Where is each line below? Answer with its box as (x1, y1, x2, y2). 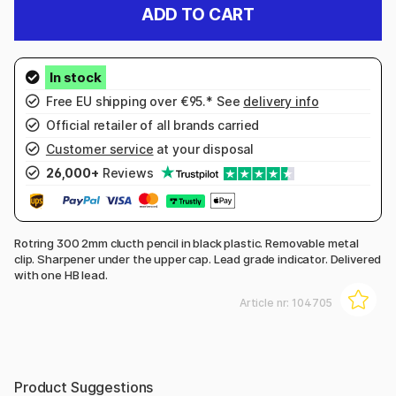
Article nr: (239, 296, 293, 310)
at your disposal (153, 141, 255, 156)
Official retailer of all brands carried (42, 117, 260, 133)
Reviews (98, 164, 157, 180)
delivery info (243, 93, 319, 109)
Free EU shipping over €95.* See (42, 93, 244, 109)
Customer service (45, 141, 154, 156)
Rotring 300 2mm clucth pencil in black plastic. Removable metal (14, 236, 359, 251)
